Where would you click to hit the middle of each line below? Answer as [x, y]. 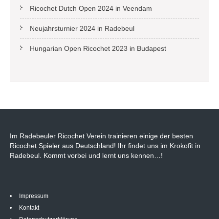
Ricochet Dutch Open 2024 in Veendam [91, 8]
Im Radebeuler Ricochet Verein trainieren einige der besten [101, 136]
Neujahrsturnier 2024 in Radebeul [82, 28]
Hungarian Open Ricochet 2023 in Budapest [98, 48]
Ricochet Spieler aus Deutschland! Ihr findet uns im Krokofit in [105, 146]
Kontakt [29, 208]
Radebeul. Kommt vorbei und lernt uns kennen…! [86, 155]
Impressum [34, 196]
